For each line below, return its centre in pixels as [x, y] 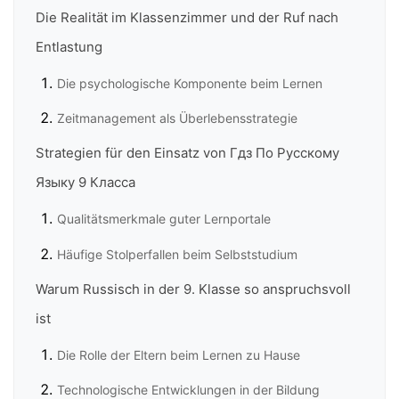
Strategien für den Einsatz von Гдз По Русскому [187, 153]
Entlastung [69, 46]
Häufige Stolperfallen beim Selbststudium [177, 254]
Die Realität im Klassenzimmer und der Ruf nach [187, 17]
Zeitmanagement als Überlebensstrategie [177, 118]
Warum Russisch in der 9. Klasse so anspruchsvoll [193, 289]
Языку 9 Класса [85, 183]
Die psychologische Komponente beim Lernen [190, 83]
